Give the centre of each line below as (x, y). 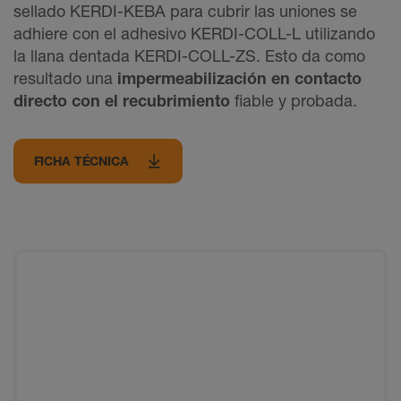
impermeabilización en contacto (239, 77)
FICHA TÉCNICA (81, 160)
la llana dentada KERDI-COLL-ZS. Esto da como (189, 55)
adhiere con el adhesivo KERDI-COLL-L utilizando (194, 33)
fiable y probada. (294, 100)
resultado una (65, 77)
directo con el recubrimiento (122, 100)
